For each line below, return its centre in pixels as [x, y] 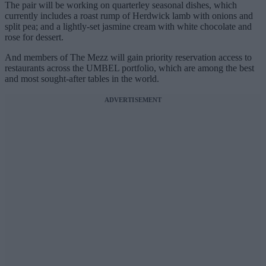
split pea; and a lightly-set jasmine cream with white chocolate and [128, 27]
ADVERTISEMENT [133, 100]
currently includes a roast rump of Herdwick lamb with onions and [129, 16]
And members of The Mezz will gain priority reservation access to [128, 58]
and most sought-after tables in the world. [82, 79]
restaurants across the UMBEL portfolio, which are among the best [129, 68]
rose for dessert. [34, 37]
